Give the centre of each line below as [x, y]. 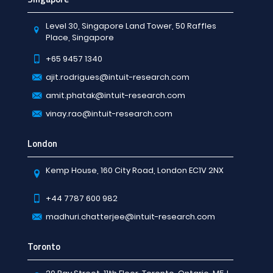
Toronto [44, 246]
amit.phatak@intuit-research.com [115, 95]
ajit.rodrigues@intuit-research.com [118, 77]
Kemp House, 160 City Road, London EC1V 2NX [135, 170]
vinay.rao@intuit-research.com [109, 113]
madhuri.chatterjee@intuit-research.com [130, 216]
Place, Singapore [80, 37]
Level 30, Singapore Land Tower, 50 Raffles [131, 26]
